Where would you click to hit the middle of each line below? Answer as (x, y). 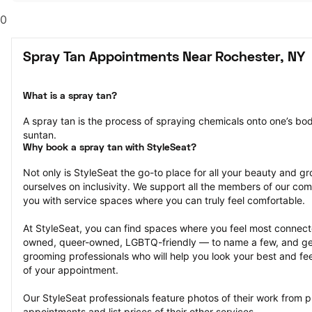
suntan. (40, 135)
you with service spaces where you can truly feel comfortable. (164, 200)
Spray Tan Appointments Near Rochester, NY (164, 58)
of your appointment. (71, 270)
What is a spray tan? (70, 96)
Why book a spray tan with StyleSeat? (110, 148)
